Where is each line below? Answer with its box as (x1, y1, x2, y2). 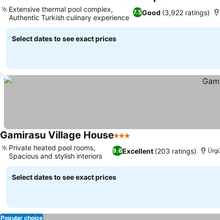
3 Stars (113, 136, 140, 145)
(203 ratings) (155, 146, 197, 155)
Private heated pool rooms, (9, 143, 95, 152)
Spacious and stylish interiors (9, 152, 102, 160)
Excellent (122, 146, 154, 155)
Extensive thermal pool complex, (9, 5, 113, 13)
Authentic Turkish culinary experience (9, 13, 129, 22)
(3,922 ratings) (162, 8, 210, 17)
